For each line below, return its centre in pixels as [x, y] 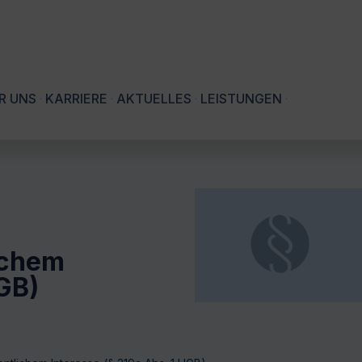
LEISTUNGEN [241, 99]
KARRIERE [76, 99]
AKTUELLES [154, 99]
